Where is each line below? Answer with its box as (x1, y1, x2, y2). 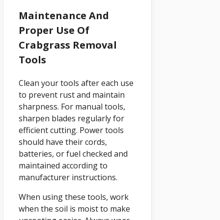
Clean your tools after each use (19, 77, 134, 88)
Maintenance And (19, 8, 109, 22)
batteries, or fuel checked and (19, 148, 128, 159)
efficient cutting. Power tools (19, 124, 124, 136)
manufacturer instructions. (19, 171, 117, 183)
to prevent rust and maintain (19, 89, 125, 100)
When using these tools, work (19, 191, 129, 202)
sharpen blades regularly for (19, 112, 124, 124)
